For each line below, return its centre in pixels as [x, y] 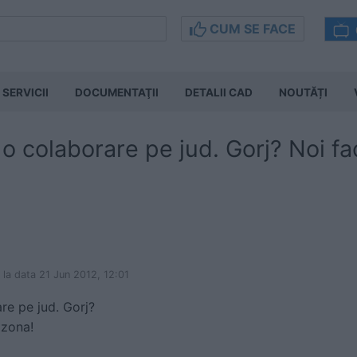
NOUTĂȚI [303, 92]
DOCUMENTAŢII [117, 92]
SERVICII [25, 92]
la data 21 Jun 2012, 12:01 [66, 275]
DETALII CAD [219, 92]
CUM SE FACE [251, 29]
